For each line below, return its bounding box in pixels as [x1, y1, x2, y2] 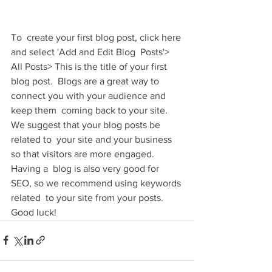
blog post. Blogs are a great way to [11, 75, 161, 86]
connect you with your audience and [11, 90, 168, 101]
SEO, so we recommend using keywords [11, 177, 183, 188]
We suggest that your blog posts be [11, 119, 163, 130]
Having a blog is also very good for [11, 163, 161, 174]
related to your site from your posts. [11, 192, 166, 203]
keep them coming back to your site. [11, 104, 170, 115]
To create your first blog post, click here [11, 32, 183, 42]
